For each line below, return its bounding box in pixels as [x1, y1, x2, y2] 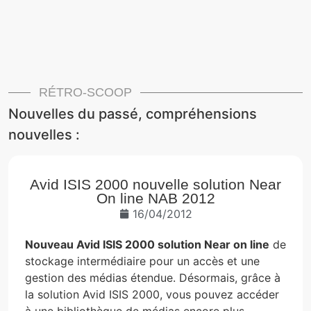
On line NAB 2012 [96, 190, 215, 206]
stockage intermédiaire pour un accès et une [25, 253, 260, 268]
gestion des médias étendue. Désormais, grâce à [25, 270, 280, 285]
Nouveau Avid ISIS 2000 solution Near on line [25, 237, 269, 251]
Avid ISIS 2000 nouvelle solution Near [30, 176, 281, 192]
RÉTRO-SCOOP [39, 85, 132, 99]
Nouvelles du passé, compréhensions [8, 105, 257, 122]
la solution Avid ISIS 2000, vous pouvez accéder [25, 287, 279, 301]
